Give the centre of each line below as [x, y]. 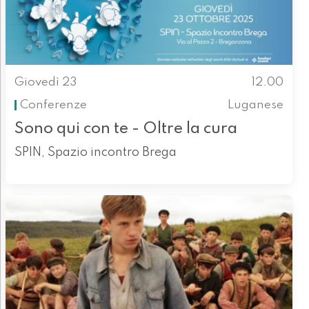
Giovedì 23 [46, 83]
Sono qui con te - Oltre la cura [126, 129]
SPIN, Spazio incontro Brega [95, 152]
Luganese [256, 105]
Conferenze [53, 105]
